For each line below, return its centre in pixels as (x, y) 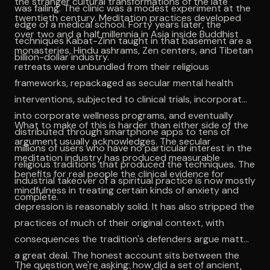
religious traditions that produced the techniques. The (135, 164)
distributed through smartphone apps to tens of (122, 131)
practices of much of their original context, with (119, 222)
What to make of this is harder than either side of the (131, 125)
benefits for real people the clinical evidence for (119, 174)
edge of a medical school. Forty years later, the (118, 24)
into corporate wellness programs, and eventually (124, 115)
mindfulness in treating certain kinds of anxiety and (127, 190)
